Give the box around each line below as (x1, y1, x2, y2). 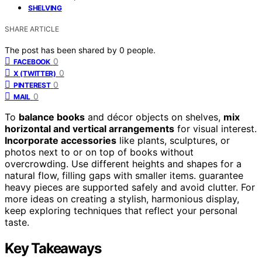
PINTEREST (13, 80, 51, 89)
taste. (5, 216, 29, 228)
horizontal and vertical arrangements (5, 122, 174, 135)
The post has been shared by (5, 44, 119, 55)
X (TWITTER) (13, 68, 56, 78)
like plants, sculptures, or (116, 134, 230, 146)
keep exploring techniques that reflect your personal (5, 204, 237, 216)
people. (127, 44, 156, 55)
